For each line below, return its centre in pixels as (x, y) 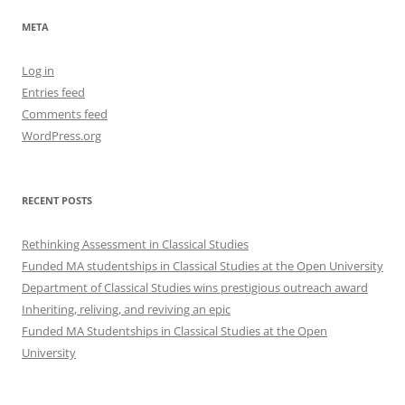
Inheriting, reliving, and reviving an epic (126, 309)
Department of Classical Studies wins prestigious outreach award (195, 287)
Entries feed (53, 92)
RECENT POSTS (57, 200)
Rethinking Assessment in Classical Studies (135, 244)
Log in (38, 71)
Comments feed (65, 114)
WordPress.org (61, 136)
